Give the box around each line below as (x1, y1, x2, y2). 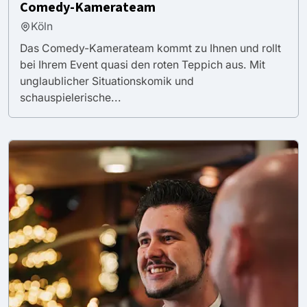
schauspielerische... (20, 90, 121, 104)
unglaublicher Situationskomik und (20, 74, 194, 88)
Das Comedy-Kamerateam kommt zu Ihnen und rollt (20, 41, 281, 55)
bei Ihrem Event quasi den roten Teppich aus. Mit (20, 58, 265, 71)
